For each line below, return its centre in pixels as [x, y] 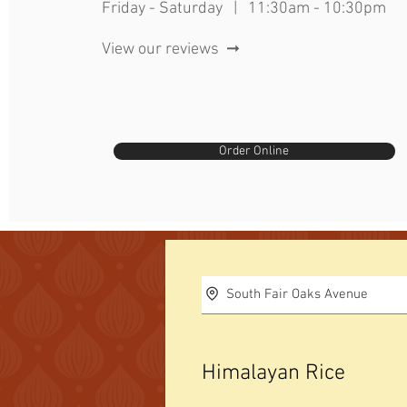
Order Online [254, 151]
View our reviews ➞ [170, 50]
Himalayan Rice [273, 373]
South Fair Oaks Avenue [297, 294]
